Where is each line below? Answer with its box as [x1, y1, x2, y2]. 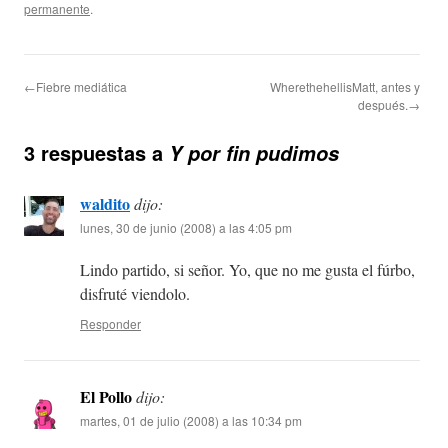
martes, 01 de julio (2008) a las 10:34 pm [80, 412, 302, 430]
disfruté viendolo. [80, 283, 190, 305]
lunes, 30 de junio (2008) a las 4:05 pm [80, 219, 292, 237]
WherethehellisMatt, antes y [270, 78, 420, 96]
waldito [80, 192, 130, 216]
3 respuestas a [24, 138, 169, 168]
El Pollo [80, 385, 132, 409]
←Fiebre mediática [24, 78, 127, 96]
